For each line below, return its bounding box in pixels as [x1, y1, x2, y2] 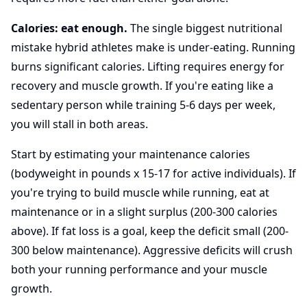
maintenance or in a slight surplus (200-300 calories [11, 204, 278, 219]
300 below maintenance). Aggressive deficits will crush [11, 243, 293, 258]
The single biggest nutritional [127, 21, 282, 36]
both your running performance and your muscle [11, 262, 267, 277]
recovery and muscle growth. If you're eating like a [11, 78, 273, 93]
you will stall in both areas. [11, 116, 148, 132]
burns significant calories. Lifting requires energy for [11, 59, 284, 74]
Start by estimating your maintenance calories [11, 147, 250, 162]
